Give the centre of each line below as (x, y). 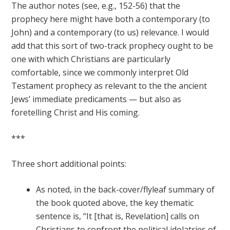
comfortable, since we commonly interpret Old (100, 72)
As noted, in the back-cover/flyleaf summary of (126, 189)
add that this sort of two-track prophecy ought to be (112, 46)
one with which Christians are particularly (91, 59)
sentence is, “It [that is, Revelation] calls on (118, 216)
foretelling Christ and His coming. (76, 112)
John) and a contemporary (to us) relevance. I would (110, 32)
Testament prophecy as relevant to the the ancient (109, 86)
